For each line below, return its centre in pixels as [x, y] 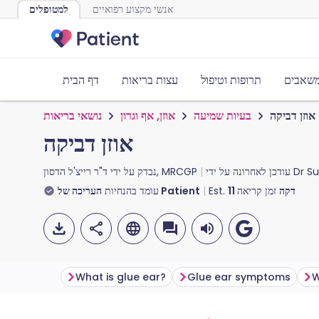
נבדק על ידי [132, 172]
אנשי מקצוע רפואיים [133, 9]
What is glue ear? [121, 277]
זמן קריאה [258, 191]
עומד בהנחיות [132, 191]
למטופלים [49, 9]
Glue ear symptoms [239, 277]
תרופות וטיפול [231, 80]
